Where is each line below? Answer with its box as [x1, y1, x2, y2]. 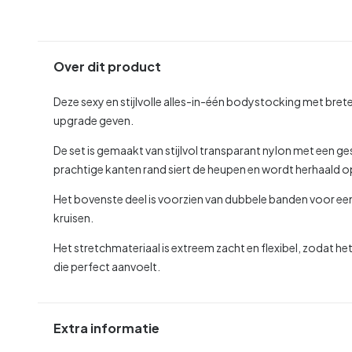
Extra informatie [53, 320, 159, 337]
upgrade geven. [53, 112, 134, 127]
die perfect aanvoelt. [53, 258, 160, 273]
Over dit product [53, 58, 161, 75]
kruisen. [53, 210, 93, 225]
